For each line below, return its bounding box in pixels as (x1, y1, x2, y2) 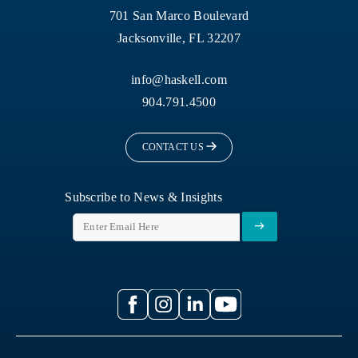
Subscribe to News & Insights (65, 189, 222, 204)
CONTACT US (141, 141, 204, 153)
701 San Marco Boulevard (109, 8, 249, 22)
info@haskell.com (130, 72, 228, 86)
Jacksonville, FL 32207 (117, 30, 241, 45)
